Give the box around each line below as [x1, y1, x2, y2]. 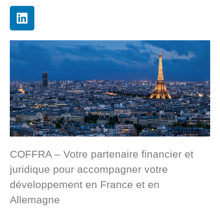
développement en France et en [10, 178, 160, 190]
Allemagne [10, 193, 60, 205]
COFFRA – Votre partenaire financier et [10, 148, 193, 160]
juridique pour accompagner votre [10, 163, 168, 175]
